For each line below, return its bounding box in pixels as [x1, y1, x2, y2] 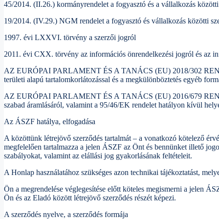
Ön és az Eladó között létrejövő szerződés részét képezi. [4, 194, 176, 202]
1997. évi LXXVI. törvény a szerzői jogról [4, 33, 136, 42]
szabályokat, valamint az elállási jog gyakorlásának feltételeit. [4, 152, 192, 160]
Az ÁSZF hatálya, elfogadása [4, 117, 95, 126]
